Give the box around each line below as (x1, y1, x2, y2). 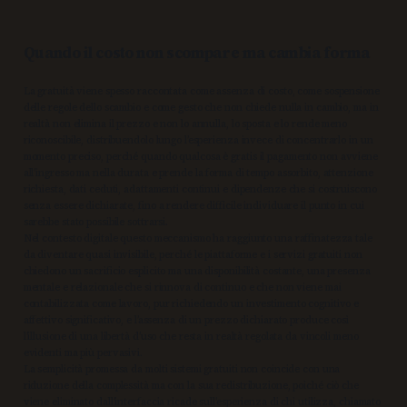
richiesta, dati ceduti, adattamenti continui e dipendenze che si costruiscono (23, 183, 377, 197)
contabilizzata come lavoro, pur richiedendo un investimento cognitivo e (23, 297, 360, 312)
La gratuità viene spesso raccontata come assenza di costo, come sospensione (23, 84, 380, 99)
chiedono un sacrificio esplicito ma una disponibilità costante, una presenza (23, 264, 371, 279)
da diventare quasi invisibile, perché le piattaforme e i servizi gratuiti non (23, 248, 362, 263)
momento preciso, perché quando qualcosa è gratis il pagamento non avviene (23, 150, 378, 164)
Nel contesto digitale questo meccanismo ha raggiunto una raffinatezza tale (23, 232, 372, 246)
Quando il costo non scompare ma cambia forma (23, 41, 370, 64)
